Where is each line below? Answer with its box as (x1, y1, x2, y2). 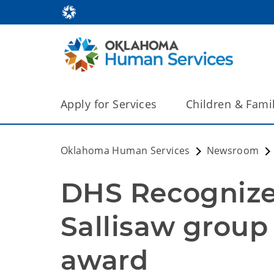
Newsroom (206, 144, 259, 157)
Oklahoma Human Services (61, 144, 190, 157)
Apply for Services (61, 97, 157, 111)
